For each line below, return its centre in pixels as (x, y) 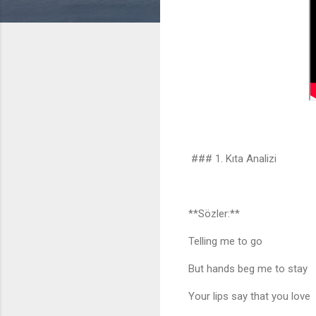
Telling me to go (228, 242)
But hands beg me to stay (251, 269)
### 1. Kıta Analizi (232, 159)
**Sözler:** (214, 214)
